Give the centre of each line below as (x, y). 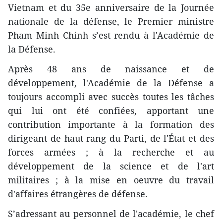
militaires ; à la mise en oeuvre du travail (111, 180)
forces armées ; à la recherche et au (111, 152)
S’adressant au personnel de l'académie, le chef (111, 214)
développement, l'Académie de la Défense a (111, 83)
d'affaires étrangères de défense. (78, 194)
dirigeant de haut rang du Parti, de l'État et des (111, 139)
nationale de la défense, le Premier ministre (111, 22)
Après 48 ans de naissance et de (111, 69)
